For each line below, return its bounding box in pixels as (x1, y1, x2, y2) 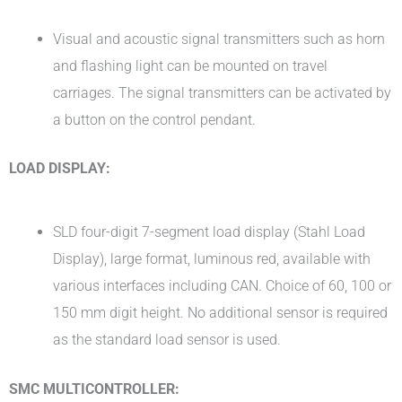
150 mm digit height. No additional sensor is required (53, 304, 389, 322)
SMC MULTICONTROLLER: (9, 380, 179, 398)
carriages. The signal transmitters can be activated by (53, 83, 392, 101)
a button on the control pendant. (53, 110, 257, 128)
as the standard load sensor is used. (53, 331, 282, 349)
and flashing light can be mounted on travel (53, 57, 328, 74)
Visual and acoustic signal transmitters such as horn (53, 30, 386, 48)
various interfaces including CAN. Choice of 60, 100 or (53, 277, 392, 295)
